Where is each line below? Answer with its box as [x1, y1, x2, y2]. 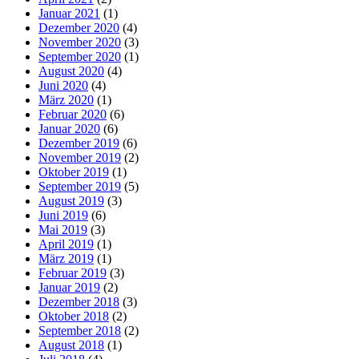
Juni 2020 [38, 78, 88, 92]
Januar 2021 [38, 6, 100, 20]
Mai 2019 [38, 222, 87, 236]
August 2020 [38, 63, 104, 78]
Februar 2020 [38, 107, 107, 121]
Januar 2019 [38, 280, 100, 294]
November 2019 [38, 150, 121, 164]
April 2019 [38, 236, 94, 251]
